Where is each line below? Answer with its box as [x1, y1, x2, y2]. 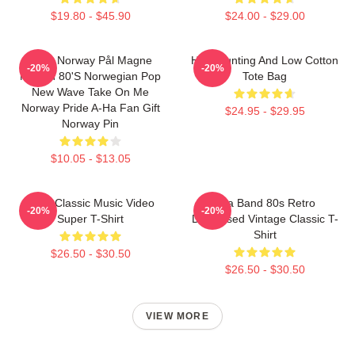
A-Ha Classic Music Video [26, 196, 155, 209]
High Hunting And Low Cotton [191, 53, 338, 67]
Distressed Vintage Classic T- [191, 212, 338, 225]
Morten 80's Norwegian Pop [20, 69, 161, 82]
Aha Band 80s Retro [214, 196, 315, 209]
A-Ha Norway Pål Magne [29, 53, 152, 67]
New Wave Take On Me [32, 85, 149, 98]
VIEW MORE [146, 310, 209, 322]
